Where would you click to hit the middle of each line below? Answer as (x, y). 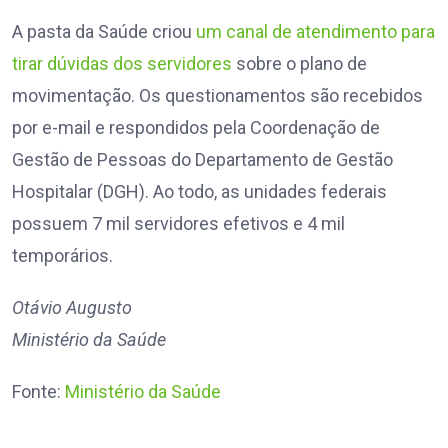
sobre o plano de (299, 64)
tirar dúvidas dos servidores (122, 64)
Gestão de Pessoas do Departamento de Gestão (202, 160)
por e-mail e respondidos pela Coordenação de (196, 128)
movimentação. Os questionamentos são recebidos (217, 96)
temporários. (64, 256)
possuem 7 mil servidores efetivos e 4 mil (178, 224)
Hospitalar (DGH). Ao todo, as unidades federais (199, 192)
